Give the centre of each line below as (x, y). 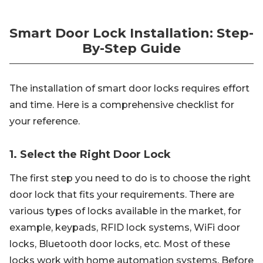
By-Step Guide (131, 48)
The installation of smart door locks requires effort (129, 88)
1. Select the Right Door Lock (90, 154)
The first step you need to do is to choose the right (130, 178)
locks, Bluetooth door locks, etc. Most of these (120, 244)
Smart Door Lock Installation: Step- (131, 33)
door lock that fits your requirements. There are (122, 195)
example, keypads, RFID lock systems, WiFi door (125, 227)
